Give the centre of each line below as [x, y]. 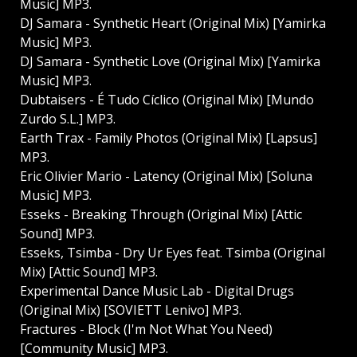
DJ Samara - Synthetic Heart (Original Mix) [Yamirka [173, 24]
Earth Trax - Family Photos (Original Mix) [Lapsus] [169, 138]
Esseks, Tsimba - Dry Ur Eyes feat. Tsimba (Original [173, 253]
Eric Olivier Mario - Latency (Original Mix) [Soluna [166, 177]
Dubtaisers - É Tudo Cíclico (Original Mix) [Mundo [167, 100]
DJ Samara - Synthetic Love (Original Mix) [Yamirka [170, 62]
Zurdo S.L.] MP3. [68, 119]
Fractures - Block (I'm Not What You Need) [146, 330]
